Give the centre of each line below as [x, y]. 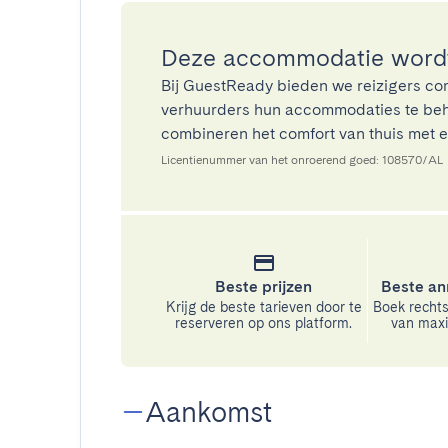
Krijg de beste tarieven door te [263, 307]
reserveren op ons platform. [264, 323]
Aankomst [208, 412]
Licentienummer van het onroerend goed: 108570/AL [302, 160]
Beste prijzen [264, 286]
